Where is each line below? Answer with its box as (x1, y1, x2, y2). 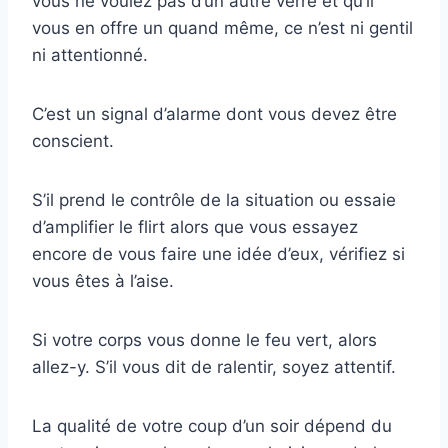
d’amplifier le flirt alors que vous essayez (32, 217, 358, 238)
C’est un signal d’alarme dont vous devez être (32, 104, 397, 125)
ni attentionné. (32, 45, 148, 66)
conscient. (32, 131, 114, 152)
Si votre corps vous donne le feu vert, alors (32, 330, 377, 351)
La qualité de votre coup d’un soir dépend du (32, 416, 392, 437)
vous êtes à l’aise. (32, 271, 174, 292)
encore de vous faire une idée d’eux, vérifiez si (32, 244, 405, 265)
